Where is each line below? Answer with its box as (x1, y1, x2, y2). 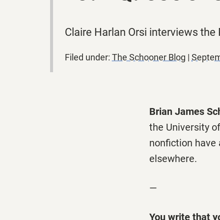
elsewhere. (149, 153, 197, 165)
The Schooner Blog (112, 52, 186, 63)
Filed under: (65, 52, 112, 63)
